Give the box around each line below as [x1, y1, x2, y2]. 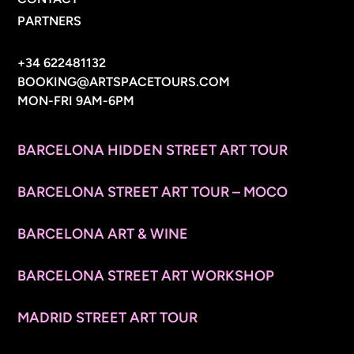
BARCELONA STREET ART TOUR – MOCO [17, 183, 288, 201]
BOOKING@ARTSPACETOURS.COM [17, 73, 231, 89]
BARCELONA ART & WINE [17, 224, 189, 243]
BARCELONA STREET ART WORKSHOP [17, 266, 275, 284]
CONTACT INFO [17, 29, 156, 53]
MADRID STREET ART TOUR [17, 308, 198, 326]
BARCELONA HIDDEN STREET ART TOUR [17, 141, 288, 159]
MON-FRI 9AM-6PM [17, 92, 135, 108]
